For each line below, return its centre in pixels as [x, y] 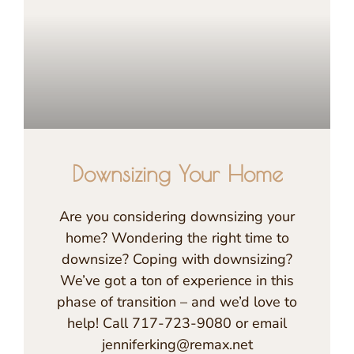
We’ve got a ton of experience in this [177, 280]
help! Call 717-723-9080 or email [177, 323]
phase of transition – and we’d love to [177, 301]
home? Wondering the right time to [177, 237]
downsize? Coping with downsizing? [177, 259]
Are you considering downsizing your [177, 216]
